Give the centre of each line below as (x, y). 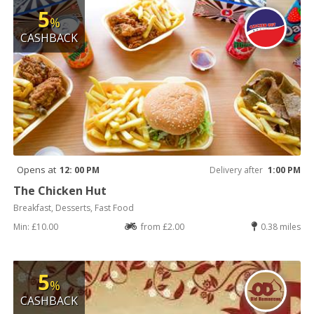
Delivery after (236, 170)
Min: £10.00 (36, 226)
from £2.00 (163, 226)
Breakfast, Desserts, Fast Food (74, 207)
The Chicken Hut (60, 190)
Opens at (37, 169)
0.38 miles (280, 226)
